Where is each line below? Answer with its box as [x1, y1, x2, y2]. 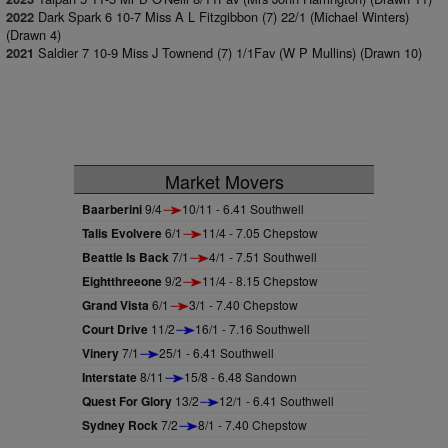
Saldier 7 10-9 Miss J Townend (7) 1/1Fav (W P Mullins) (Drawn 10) [38, 43, 422, 62]
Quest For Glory [82, 392, 172, 410]
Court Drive [82, 320, 148, 338]
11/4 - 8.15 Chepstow [202, 272, 318, 289]
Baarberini [82, 200, 142, 218]
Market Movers [164, 168, 284, 194]
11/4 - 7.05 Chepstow [202, 224, 318, 241]
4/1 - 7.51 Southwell [209, 248, 317, 265]
